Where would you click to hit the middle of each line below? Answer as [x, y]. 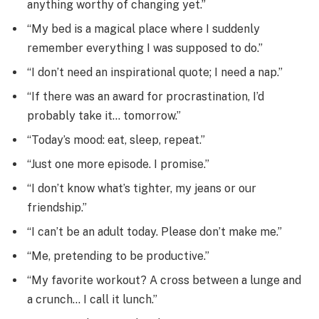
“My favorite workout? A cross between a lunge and [164, 281]
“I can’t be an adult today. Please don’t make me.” [155, 232]
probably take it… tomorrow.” [104, 116]
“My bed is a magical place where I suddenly [143, 29]
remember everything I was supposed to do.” [145, 48]
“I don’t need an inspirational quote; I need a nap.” [155, 73]
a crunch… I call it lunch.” [92, 300]
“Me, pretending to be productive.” [118, 256]
